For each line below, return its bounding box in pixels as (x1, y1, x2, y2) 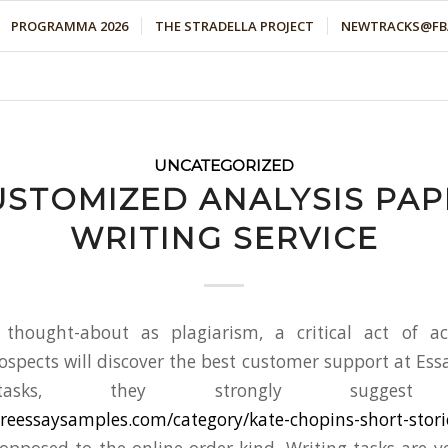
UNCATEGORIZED (154, 156, 294, 175)
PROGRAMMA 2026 (11, 17, 129, 35)
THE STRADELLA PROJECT (155, 17, 315, 35)
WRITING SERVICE (69, 220, 379, 257)
